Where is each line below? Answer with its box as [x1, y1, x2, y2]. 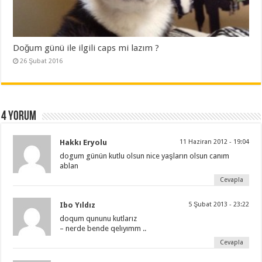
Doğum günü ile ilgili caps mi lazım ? [13, 43, 160, 54]
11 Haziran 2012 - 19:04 [179, 138, 249, 146]
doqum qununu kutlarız [60, 214, 137, 223]
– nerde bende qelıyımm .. [60, 224, 147, 233]
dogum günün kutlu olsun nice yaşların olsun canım [60, 151, 230, 161]
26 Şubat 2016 [20, 57, 63, 65]
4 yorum [1, 110, 37, 124]
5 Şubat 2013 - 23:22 [188, 201, 249, 209]
